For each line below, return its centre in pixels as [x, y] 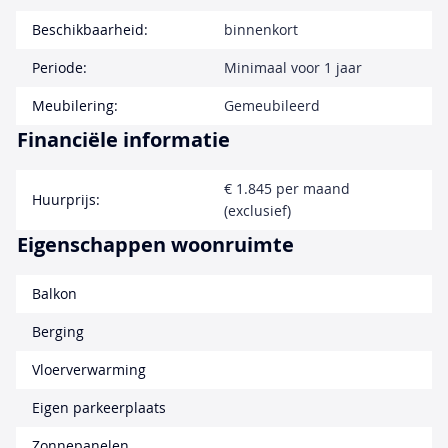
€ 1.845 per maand [287, 189]
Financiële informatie [123, 140]
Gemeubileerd [272, 106]
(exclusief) [257, 211]
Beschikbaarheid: [90, 30]
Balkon [54, 294]
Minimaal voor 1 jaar [293, 68]
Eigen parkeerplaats [99, 408]
